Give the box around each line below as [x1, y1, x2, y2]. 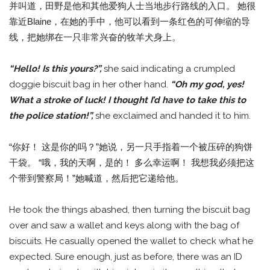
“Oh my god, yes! [171, 79, 244, 90]
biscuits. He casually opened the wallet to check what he [9, 236, 253, 247]
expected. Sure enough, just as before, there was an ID [9, 251, 242, 263]
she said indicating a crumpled [104, 63, 235, 75]
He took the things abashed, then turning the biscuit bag [9, 204, 250, 216]
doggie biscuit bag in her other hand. [9, 79, 171, 90]
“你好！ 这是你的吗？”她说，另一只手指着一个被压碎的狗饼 [9, 142, 253, 152]
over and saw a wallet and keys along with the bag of [9, 220, 239, 231]
